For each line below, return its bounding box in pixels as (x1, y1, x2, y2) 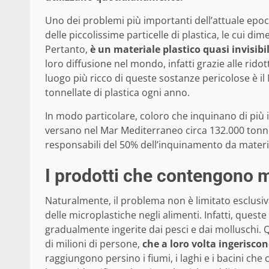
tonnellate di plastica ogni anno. (45, 85, 190, 99)
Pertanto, (45, 42, 90, 56)
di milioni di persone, (45, 237, 142, 250)
